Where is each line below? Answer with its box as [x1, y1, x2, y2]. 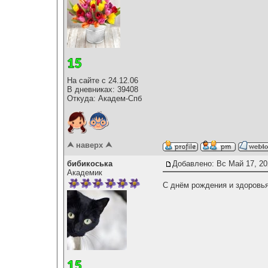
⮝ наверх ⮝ [67, 141, 112, 150]
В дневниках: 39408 [67, 84, 138, 94]
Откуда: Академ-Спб [67, 93, 142, 103]
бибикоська [67, 159, 112, 169]
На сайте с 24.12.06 [67, 75, 138, 85]
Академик [67, 168, 102, 178]
